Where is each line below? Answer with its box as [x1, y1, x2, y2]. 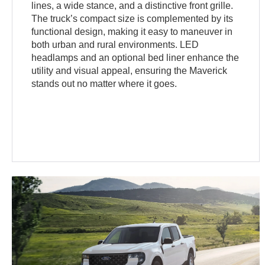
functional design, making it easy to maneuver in [31, 26, 233, 37]
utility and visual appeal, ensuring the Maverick [31, 65, 228, 76]
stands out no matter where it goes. [31, 78, 177, 89]
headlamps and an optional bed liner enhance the [31, 52, 240, 63]
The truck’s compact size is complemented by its [31, 13, 234, 24]
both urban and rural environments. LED [31, 39, 199, 50]
